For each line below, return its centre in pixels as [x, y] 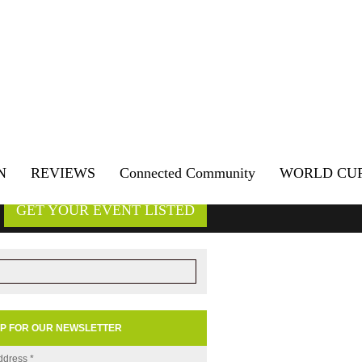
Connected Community [187, 173]
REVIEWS [63, 173]
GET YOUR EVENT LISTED [105, 210]
